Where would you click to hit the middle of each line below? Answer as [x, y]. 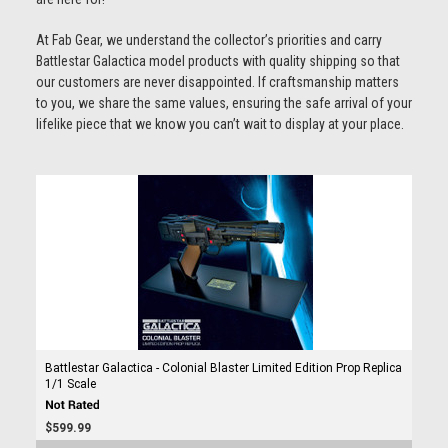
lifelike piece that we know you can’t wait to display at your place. [219, 124]
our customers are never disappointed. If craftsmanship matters [217, 82]
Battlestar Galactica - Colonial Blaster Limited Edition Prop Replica [223, 368]
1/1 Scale [70, 384]
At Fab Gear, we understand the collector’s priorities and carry [208, 40]
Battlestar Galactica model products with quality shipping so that [217, 61]
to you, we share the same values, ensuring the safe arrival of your [223, 103]
